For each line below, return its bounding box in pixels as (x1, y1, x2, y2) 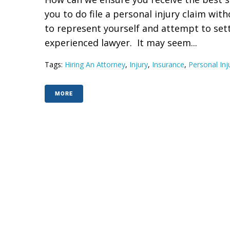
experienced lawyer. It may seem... (45, 36, 197, 49)
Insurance (152, 60, 184, 69)
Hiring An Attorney (65, 60, 125, 69)
